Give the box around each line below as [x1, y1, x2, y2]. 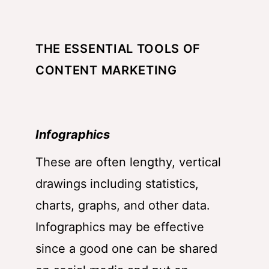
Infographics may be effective [35, 219, 204, 234]
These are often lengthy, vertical [35, 154, 221, 169]
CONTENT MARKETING [35, 62, 177, 77]
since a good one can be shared [35, 241, 217, 256]
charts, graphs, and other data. [35, 198, 210, 213]
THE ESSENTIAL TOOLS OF [35, 41, 201, 56]
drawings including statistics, [35, 176, 199, 191]
